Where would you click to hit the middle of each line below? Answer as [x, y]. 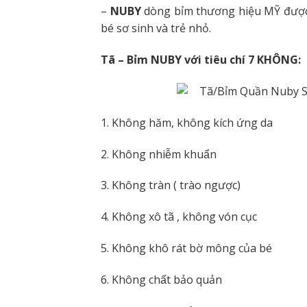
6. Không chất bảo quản [161, 279]
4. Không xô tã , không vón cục [179, 217]
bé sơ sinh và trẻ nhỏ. [156, 28]
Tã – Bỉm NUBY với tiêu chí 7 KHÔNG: [201, 60]
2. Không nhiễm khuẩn [159, 154]
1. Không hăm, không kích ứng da [187, 122]
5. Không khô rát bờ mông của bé [186, 248]
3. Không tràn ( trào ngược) [171, 185]
